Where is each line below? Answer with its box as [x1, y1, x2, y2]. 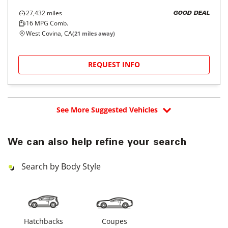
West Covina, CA [26, 29, 72, 38]
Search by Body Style [21, 161, 101, 172]
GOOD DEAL [173, 10, 210, 16]
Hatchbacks [23, 216, 63, 226]
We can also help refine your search [8, 138, 186, 148]
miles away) [80, 30, 115, 37]
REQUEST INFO [88, 60, 140, 69]
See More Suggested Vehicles [56, 105, 158, 115]
